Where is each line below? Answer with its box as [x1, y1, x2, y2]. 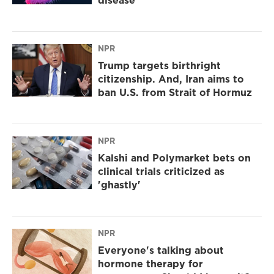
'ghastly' [98, 178, 141, 192]
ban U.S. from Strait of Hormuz [98, 86, 252, 100]
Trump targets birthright [98, 59, 221, 73]
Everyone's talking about [98, 243, 224, 257]
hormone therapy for [98, 257, 203, 271]
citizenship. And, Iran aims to [98, 72, 244, 86]
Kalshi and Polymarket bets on [98, 151, 251, 165]
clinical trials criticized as [98, 165, 224, 179]
